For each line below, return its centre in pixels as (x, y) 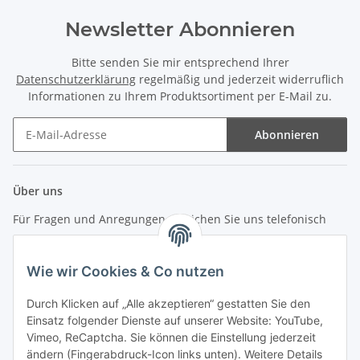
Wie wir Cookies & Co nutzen (125, 272)
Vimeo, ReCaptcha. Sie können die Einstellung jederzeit (171, 337)
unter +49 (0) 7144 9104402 (86, 248)
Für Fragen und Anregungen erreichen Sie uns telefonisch (170, 219)
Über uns (38, 190)
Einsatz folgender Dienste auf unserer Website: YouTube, (175, 321)
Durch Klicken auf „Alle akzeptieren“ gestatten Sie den (168, 304)
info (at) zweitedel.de (69, 278)
